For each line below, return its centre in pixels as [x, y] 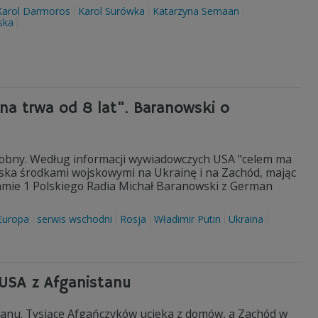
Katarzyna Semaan [196, 11]
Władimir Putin [187, 219]
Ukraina [246, 219]
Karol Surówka [111, 11]
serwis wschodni [75, 219]
